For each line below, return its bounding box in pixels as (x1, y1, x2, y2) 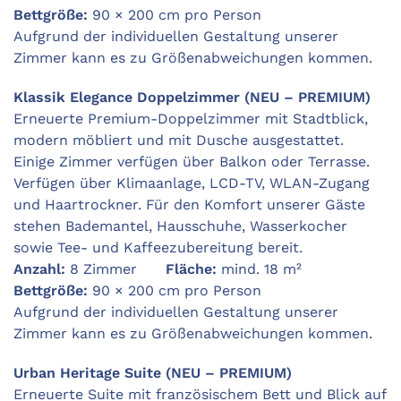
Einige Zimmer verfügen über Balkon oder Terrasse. (13, 153, 370, 171)
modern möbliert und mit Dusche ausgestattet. (13, 132, 344, 149)
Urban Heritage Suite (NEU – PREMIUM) (13, 364, 292, 382)
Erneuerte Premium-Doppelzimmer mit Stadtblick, (13, 110, 368, 128)
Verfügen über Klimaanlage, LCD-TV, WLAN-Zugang (13, 175, 370, 192)
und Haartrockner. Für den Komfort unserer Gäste (13, 196, 365, 214)
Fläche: (166, 260, 217, 278)
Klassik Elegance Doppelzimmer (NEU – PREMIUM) (13, 89, 371, 107)
